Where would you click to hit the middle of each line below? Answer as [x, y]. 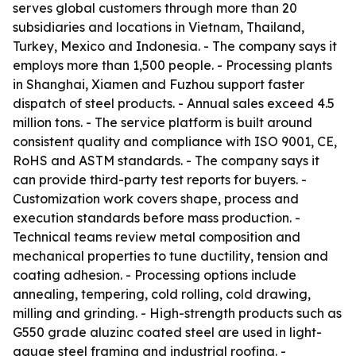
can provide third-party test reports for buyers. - [160, 180]
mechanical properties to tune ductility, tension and [170, 256]
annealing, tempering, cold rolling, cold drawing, [162, 294]
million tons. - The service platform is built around [163, 122]
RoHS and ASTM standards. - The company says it [166, 161]
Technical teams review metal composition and [157, 237]
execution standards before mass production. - [157, 218]
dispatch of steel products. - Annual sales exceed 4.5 [174, 103]
